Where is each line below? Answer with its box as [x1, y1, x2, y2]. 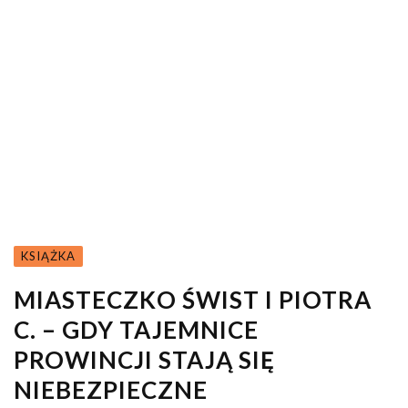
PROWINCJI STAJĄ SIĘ [14, 344, 275, 374]
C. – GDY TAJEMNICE [14, 314, 259, 344]
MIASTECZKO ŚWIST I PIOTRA [14, 284, 372, 314]
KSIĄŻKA [21, 248, 76, 263]
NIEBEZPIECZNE [14, 374, 208, 404]
